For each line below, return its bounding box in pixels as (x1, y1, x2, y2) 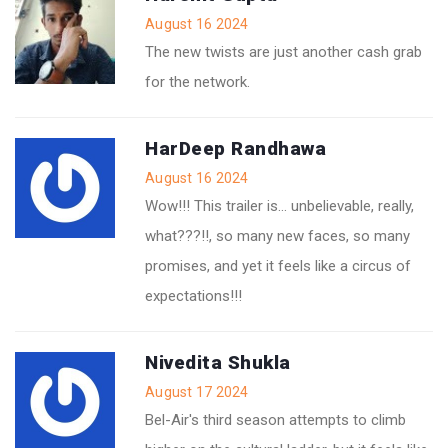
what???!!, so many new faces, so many (145, 226, 410, 245)
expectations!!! (145, 286, 242, 305)
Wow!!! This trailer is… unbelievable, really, (145, 196, 414, 215)
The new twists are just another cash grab (145, 42, 422, 61)
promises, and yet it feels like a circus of (145, 256, 411, 275)
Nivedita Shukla (145, 350, 291, 374)
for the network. (145, 72, 250, 91)
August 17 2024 (145, 383, 249, 400)
